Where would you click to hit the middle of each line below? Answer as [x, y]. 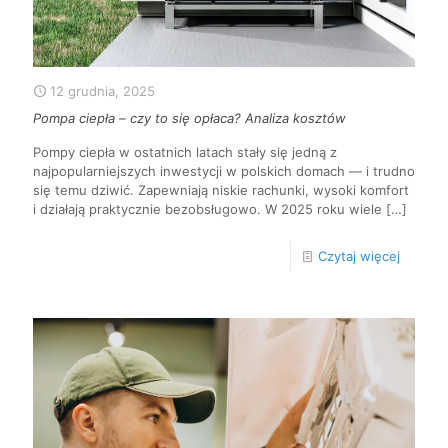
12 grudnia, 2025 [102, 91]
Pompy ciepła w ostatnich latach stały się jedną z [185, 152]
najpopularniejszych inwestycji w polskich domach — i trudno [224, 171]
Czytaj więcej [359, 256]
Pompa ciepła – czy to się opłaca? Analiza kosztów [189, 118]
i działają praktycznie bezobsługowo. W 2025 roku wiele [207, 209]
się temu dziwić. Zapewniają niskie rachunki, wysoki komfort [221, 190]
